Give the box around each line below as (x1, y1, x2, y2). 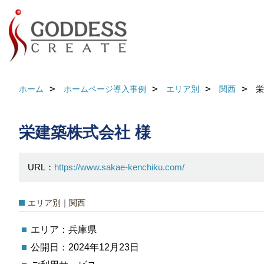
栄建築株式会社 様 (19, 124, 151, 141)
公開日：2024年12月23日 (31, 242, 139, 252)
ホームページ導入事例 (64, 84, 146, 94)
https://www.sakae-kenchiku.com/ (54, 162, 184, 172)
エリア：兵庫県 (31, 225, 97, 235)
